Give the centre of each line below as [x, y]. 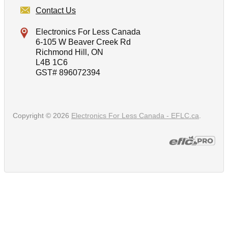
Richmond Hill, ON [69, 52]
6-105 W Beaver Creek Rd [83, 42]
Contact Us [56, 11]
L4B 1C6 [52, 63]
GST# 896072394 [68, 73]
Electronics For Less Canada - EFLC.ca [135, 116]
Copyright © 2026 [42, 116]
